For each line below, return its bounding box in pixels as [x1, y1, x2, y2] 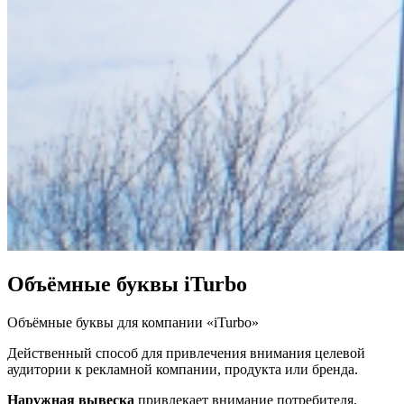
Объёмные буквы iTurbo [7, 272, 247, 297]
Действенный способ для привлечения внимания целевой [7, 345, 365, 362]
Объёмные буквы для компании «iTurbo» [7, 315, 259, 331]
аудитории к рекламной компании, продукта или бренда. [7, 362, 358, 378]
